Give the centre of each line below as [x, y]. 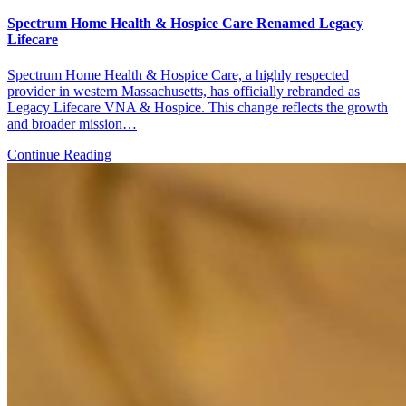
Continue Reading [59, 155]
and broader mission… [72, 124]
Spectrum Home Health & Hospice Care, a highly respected [178, 75]
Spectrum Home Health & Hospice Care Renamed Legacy [185, 24]
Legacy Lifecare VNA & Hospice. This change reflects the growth [198, 108]
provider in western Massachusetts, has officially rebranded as [184, 92]
